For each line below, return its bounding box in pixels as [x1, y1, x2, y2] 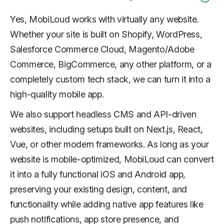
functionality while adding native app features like [10, 198, 203, 209]
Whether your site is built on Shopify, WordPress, [10, 28, 202, 39]
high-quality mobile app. [10, 88, 104, 99]
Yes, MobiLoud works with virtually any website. [10, 13, 199, 24]
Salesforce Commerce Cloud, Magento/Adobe [10, 43, 194, 54]
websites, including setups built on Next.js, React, [10, 123, 203, 134]
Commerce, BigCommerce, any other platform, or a [10, 58, 212, 69]
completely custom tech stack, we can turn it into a [10, 73, 210, 84]
